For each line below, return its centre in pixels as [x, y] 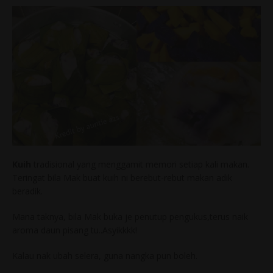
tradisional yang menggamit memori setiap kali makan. [140, 165]
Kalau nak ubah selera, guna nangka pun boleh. [105, 256]
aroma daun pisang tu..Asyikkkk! [75, 230]
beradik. [27, 191]
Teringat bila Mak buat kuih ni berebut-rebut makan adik [122, 178]
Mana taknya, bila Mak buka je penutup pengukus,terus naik [130, 217]
